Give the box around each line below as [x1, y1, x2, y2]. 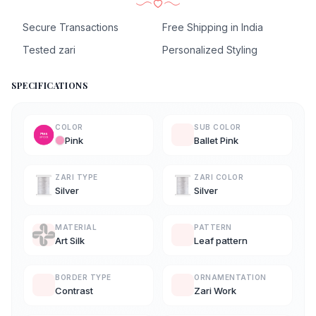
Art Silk [55, 234, 85, 246]
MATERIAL [55, 222, 97, 231]
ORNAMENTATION [194, 272, 267, 281]
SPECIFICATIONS [11, 79, 88, 91]
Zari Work [194, 284, 236, 296]
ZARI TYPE [55, 172, 98, 181]
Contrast [55, 284, 93, 296]
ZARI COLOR [194, 172, 243, 181]
